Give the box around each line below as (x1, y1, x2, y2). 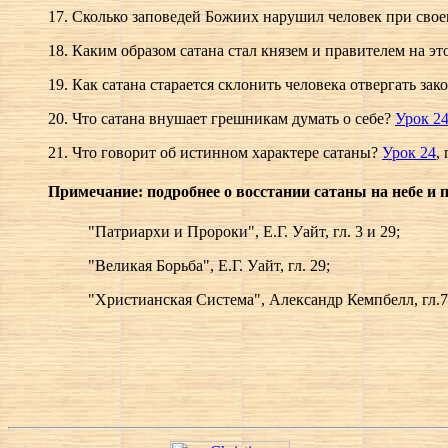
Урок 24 (382, 144, 436, 162)
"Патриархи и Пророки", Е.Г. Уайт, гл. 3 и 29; (88, 222, 400, 240)
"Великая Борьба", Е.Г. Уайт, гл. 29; (88, 256, 330, 274)
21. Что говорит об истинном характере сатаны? (48, 144, 382, 162)
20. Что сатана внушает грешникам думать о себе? (48, 110, 395, 128)
